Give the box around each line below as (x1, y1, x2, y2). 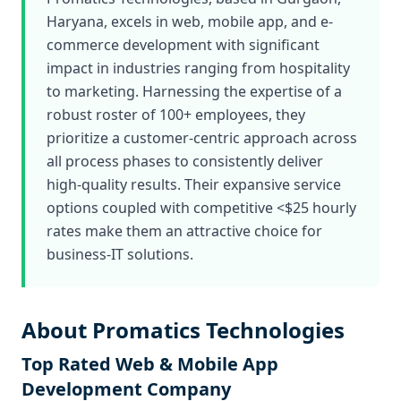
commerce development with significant (47, 35, 320, 55)
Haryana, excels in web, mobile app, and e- (47, 12, 333, 31)
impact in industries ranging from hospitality (47, 58, 350, 78)
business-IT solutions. (47, 244, 193, 264)
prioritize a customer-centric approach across (47, 128, 357, 148)
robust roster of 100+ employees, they (47, 105, 305, 124)
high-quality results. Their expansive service (47, 175, 341, 194)
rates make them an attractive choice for (47, 221, 322, 241)
